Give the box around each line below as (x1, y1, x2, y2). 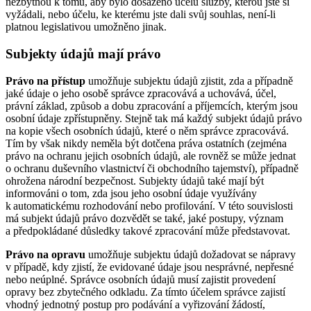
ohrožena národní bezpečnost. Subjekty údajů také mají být (6, 174, 264, 187)
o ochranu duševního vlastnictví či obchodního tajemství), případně (6, 162, 299, 174)
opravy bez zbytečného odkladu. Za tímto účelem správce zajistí (6, 285, 285, 298)
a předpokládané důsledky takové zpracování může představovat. (6, 224, 290, 237)
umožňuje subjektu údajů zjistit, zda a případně (85, 74, 293, 87)
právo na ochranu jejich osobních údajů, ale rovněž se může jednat (6, 149, 296, 162)
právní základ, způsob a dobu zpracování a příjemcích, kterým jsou (6, 99, 298, 112)
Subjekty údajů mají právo (6, 46, 161, 61)
